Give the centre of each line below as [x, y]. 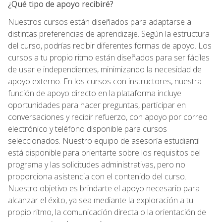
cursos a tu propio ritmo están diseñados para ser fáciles [109, 57]
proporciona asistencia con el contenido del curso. [97, 176]
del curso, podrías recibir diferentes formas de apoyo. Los [110, 45]
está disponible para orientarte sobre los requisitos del [104, 152]
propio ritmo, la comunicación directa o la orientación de [107, 212]
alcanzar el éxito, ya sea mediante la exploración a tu [101, 200]
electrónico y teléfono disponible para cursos [87, 129]
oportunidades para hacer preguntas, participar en [97, 105]
